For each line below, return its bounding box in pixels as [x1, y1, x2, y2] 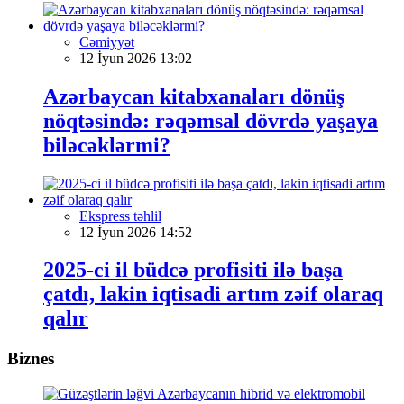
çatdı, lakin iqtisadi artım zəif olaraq [43, 282, 383, 307]
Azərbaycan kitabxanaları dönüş [43, 84, 344, 108]
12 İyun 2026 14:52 [79, 224, 192, 240]
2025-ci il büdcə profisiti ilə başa [43, 258, 343, 282]
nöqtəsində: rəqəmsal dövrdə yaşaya [43, 108, 378, 133]
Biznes [7, 349, 54, 369]
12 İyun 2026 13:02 [79, 50, 192, 66]
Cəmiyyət [79, 33, 134, 50]
